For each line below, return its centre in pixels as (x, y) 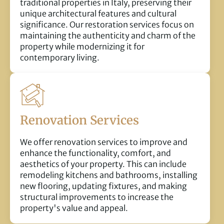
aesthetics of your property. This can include (103, 164)
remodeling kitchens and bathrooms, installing (109, 175)
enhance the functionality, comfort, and (95, 153)
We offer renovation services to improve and (104, 142)
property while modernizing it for (82, 47)
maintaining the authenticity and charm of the (108, 36)
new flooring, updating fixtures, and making (103, 186)
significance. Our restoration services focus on (107, 25)
